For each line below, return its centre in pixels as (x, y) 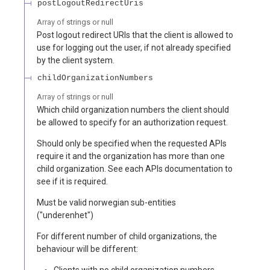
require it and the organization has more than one (131, 156)
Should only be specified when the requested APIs (132, 143)
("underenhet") (65, 215)
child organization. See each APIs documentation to (135, 168)
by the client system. (76, 60)
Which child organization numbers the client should (133, 109)
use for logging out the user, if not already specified (134, 47)
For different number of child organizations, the (127, 236)
